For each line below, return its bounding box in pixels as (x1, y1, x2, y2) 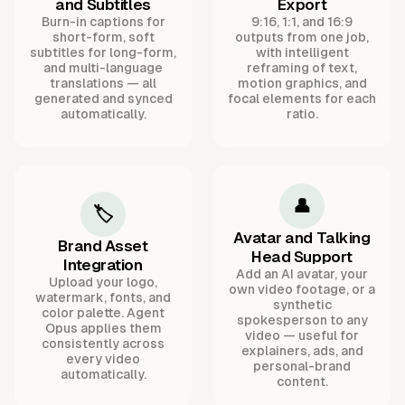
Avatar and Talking (233, 229, 371, 248)
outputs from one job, (235, 29, 369, 44)
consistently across (42, 335, 165, 351)
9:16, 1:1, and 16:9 (251, 14, 353, 29)
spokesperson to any (236, 313, 368, 328)
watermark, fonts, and (35, 289, 171, 305)
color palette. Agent (42, 305, 165, 320)
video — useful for (245, 328, 359, 344)
